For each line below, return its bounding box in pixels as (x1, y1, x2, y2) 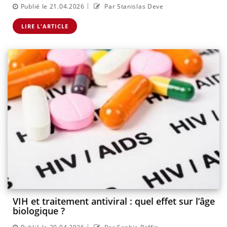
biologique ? (13, 205, 65, 217)
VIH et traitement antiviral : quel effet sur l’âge (13, 195, 215, 208)
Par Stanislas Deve (102, 2, 164, 11)
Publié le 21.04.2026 (20, 2, 85, 11)
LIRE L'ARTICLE (21, 22, 68, 30)
